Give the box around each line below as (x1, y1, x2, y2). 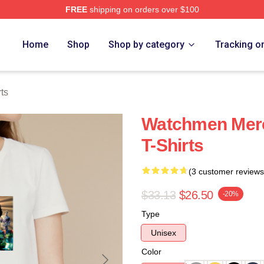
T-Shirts (141, 136, 203, 155)
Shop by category (108, 39, 185, 50)
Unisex (151, 228, 176, 237)
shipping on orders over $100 (87, 5, 199, 14)
